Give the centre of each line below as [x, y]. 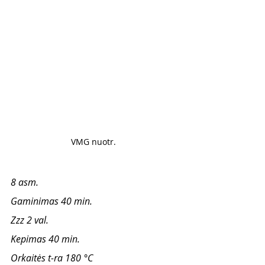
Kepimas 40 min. [46, 239]
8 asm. [26, 182]
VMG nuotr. [95, 142]
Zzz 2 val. [30, 220]
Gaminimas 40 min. [53, 201]
